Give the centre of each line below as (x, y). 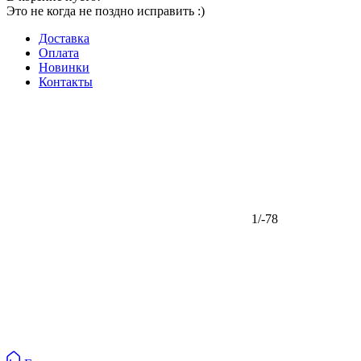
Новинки (64, 67)
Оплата (59, 53)
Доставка (64, 38)
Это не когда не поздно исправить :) (106, 11)
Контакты (66, 82)
